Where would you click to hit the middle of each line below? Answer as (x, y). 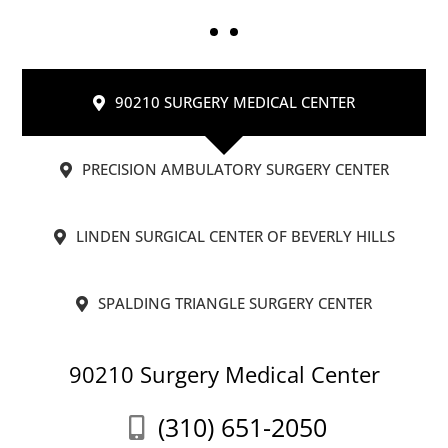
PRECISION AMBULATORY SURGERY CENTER (235, 169)
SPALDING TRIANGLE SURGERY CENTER (235, 303)
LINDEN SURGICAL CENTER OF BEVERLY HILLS (235, 236)
